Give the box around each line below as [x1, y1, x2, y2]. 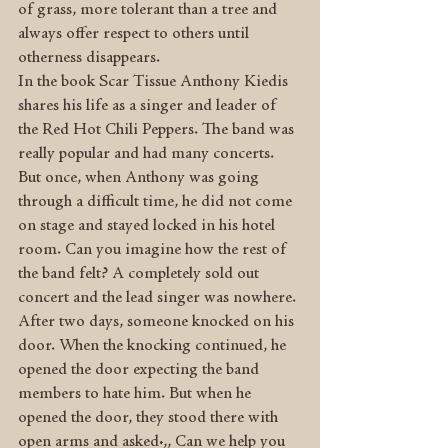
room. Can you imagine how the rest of [18, 242, 290, 258]
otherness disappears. [18, 50, 160, 66]
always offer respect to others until [18, 26, 253, 42]
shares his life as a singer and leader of [18, 98, 280, 114]
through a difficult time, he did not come [18, 194, 296, 210]
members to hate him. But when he [18, 386, 255, 402]
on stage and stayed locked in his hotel [18, 218, 279, 234]
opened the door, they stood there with [18, 410, 282, 426]
